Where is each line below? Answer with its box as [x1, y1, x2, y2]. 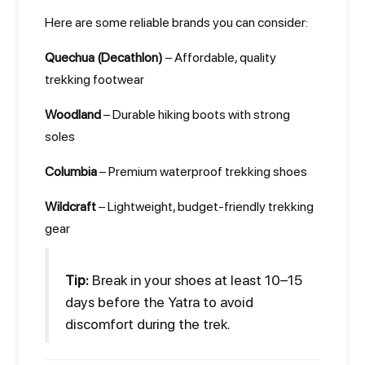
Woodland [45, 107, 101, 122]
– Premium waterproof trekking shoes [97, 164, 307, 179]
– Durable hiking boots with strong [101, 107, 290, 122]
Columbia [45, 164, 97, 179]
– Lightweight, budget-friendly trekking [96, 199, 314, 214]
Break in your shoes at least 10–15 [89, 271, 302, 288]
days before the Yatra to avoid [65, 293, 253, 310]
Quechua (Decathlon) [45, 50, 163, 65]
